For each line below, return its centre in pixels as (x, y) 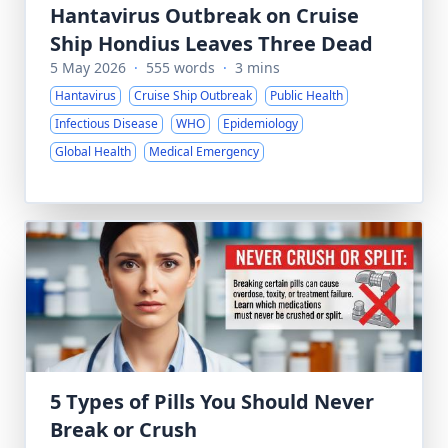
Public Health (306, 95)
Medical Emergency (204, 151)
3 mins (257, 67)
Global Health (93, 151)
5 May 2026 (88, 67)
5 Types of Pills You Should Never (212, 401)
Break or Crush (123, 429)
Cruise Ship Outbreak (193, 95)
